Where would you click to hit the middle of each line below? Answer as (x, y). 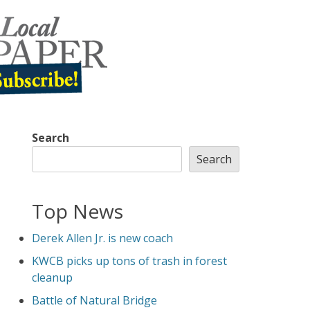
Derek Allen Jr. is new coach (102, 238)
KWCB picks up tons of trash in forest (129, 261)
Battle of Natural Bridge (94, 300)
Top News (77, 211)
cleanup (52, 277)
